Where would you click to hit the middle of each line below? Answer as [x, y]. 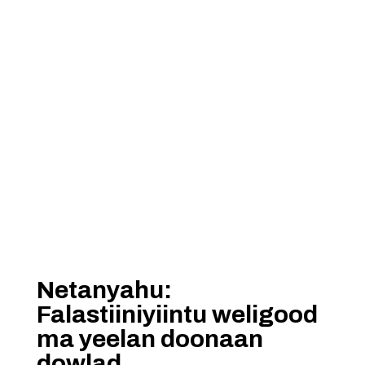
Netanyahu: [104, 290]
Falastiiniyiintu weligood [177, 314]
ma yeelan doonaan [150, 339]
